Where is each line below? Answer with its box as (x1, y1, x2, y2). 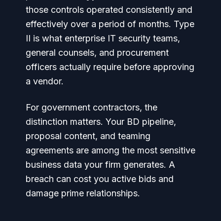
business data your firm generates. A (26, 159, 175, 170)
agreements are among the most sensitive (26, 145, 195, 155)
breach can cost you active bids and (26, 173, 174, 184)
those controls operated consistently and (26, 4, 192, 15)
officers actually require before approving (26, 61, 194, 72)
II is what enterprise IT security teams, (26, 33, 180, 43)
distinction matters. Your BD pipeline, (26, 116, 176, 127)
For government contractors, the (26, 102, 157, 112)
